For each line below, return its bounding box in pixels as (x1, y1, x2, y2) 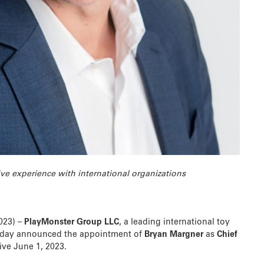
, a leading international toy (119, 218, 230, 227)
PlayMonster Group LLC (24, 218, 120, 227)
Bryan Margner (144, 230, 204, 239)
